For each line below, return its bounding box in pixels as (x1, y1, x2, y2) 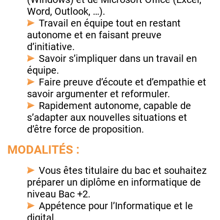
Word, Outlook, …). (27, 5, 108, 18)
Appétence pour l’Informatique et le (39, 200, 193, 212)
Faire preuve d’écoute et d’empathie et (39, 76, 206, 88)
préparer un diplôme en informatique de (27, 176, 201, 189)
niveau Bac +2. (27, 188, 93, 200)
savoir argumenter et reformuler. (27, 88, 172, 100)
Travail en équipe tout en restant (39, 17, 181, 29)
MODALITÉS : (7, 143, 82, 157)
